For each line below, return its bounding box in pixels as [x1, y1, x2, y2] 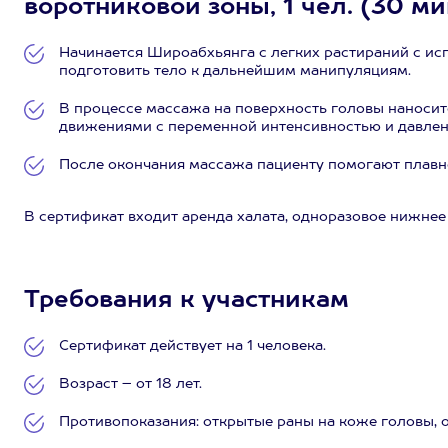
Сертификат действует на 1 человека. [59, 339, 326, 353]
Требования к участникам [24, 289, 349, 313]
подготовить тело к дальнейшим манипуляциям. [59, 64, 411, 78]
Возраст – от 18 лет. [59, 377, 202, 391]
